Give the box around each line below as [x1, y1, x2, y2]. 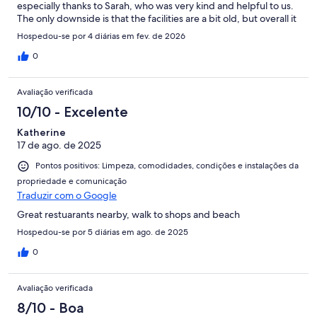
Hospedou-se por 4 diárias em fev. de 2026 [17, 30, 185, 42]
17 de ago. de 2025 [17, 139, 101, 152]
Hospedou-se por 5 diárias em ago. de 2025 [17, 226, 188, 238]
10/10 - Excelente [17, 103, 128, 121]
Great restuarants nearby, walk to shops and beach [17, 207, 240, 221]
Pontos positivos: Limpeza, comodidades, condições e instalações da [35, 160, 299, 172]
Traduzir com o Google [17, 188, 117, 202]
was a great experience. [17, 25, 122, 38]
